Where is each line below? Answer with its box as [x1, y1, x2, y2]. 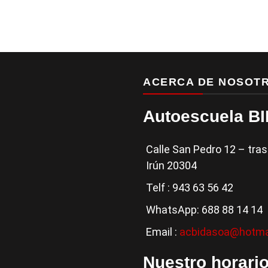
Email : [146, 225, 179, 238]
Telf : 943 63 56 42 [146, 181, 233, 194]
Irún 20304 [146, 159, 197, 172]
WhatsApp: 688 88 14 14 [146, 203, 263, 216]
